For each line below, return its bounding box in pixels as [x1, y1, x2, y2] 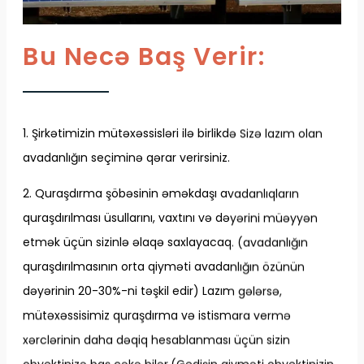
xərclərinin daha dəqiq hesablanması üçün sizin [23, 331, 290, 349]
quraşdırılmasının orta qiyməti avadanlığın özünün [23, 258, 305, 275]
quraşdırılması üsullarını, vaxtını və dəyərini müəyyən [23, 210, 318, 227]
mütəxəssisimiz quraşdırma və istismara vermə [23, 307, 291, 324]
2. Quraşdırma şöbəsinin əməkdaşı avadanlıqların [23, 185, 299, 202]
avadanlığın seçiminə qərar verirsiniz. [23, 149, 230, 167]
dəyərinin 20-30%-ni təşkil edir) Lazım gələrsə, [23, 283, 282, 300]
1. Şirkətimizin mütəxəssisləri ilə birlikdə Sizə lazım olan [23, 125, 323, 142]
